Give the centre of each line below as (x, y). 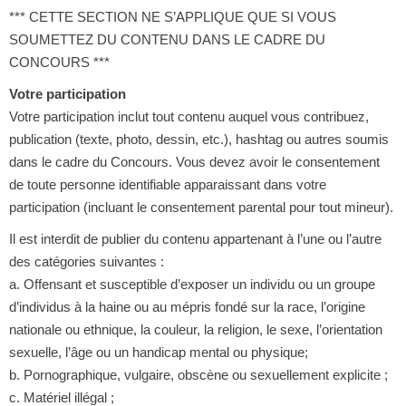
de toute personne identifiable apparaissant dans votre (167, 184)
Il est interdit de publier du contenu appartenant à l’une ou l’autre (195, 238)
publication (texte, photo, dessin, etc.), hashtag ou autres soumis (198, 139)
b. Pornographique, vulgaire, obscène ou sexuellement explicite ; (198, 374)
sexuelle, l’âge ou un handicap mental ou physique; (158, 352)
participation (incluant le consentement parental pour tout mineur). (201, 207)
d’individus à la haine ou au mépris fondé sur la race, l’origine (187, 306)
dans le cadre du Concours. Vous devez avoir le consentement (194, 161)
